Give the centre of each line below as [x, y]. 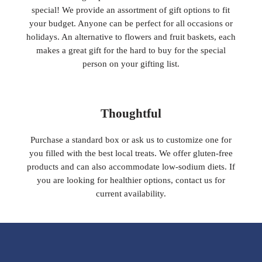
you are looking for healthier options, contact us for [131, 180]
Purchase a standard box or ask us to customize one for [131, 140]
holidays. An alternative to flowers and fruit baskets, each [131, 37]
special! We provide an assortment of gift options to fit [131, 10]
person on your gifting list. [131, 64]
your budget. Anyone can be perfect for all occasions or [131, 24]
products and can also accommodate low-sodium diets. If [131, 167]
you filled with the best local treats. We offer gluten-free [131, 153]
